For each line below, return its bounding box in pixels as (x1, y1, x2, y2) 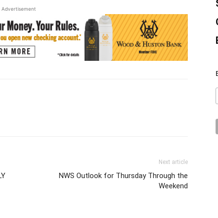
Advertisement (1, 6, 36, 12)
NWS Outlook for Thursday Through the (59, 171, 188, 180)
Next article (159, 158, 188, 165)
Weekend (159, 181, 188, 190)
